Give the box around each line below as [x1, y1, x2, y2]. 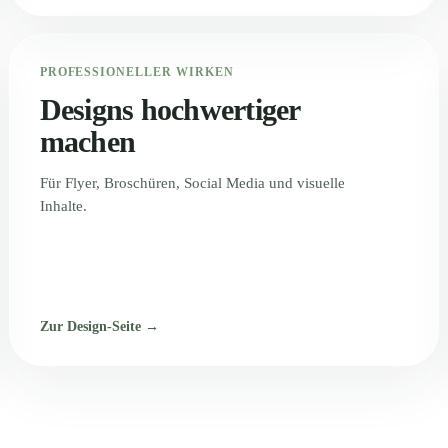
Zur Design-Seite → [39, 319, 159, 334]
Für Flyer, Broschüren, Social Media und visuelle [39, 175, 345, 191]
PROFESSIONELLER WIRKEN [39, 65, 234, 79]
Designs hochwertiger [39, 93, 300, 126]
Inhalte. [39, 198, 87, 214]
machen [39, 125, 136, 158]
